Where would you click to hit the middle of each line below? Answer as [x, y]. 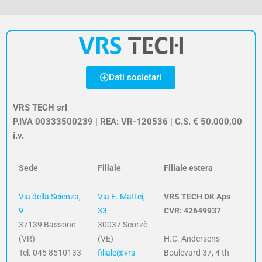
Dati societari [135, 77]
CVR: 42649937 [192, 210]
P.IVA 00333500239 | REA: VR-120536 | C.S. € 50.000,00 [127, 121]
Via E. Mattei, [121, 196]
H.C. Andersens [192, 239]
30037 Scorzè [122, 224]
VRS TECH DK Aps [197, 196]
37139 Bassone [47, 224]
